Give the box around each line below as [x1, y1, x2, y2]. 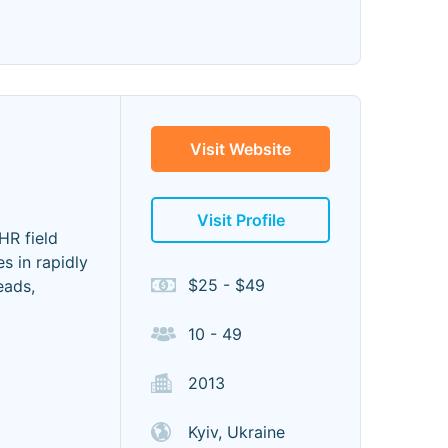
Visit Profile [196, 210, 285, 230]
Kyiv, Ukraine [188, 422, 285, 442]
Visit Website [190, 139, 291, 159]
